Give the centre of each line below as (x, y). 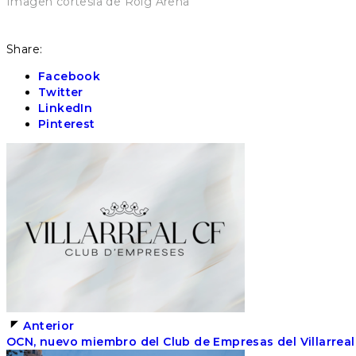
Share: (25, 49)
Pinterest (67, 124)
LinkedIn (66, 108)
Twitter (61, 92)
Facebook (70, 76)
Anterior (49, 325)
